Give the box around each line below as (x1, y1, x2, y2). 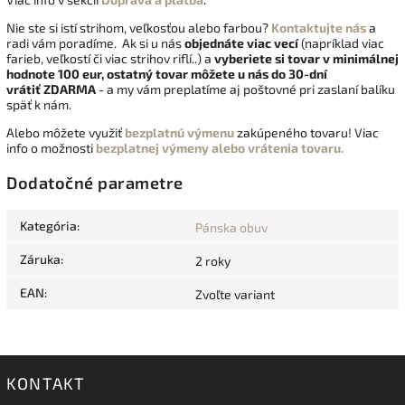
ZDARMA (43, 81, 96, 98)
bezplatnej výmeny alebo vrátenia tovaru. (96, 140, 344, 156)
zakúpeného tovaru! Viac (234, 125, 379, 141)
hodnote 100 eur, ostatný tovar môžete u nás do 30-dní (6, 66, 327, 82)
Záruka (20, 250, 61, 267)
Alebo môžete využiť (6, 125, 122, 141)
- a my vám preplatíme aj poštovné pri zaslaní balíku (96, 81, 395, 98)
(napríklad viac (298, 35, 384, 52)
